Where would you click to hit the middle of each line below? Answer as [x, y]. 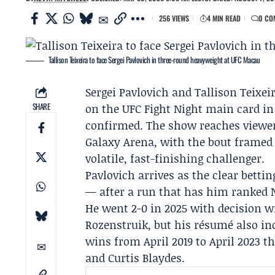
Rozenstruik [117, 225]
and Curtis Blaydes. [135, 258]
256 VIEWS [174, 18]
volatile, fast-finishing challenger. [175, 158]
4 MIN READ [224, 18]
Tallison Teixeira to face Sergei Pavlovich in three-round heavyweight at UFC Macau [154, 60]
